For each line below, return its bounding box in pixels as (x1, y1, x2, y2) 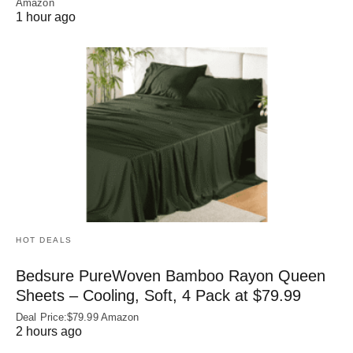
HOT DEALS (16, 235, 72, 244)
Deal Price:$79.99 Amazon (16, 310, 139, 323)
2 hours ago (16, 324, 82, 338)
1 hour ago (16, 9, 76, 24)
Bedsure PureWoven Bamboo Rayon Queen (16, 266, 325, 284)
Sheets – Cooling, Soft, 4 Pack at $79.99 (16, 286, 301, 304)
